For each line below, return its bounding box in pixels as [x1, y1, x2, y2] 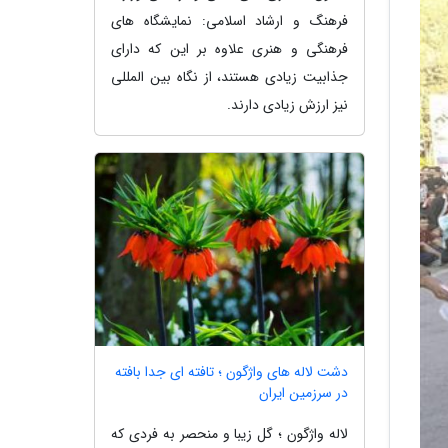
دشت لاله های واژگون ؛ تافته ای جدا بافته [115, 361, 348, 384]
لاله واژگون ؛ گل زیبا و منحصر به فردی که [111, 423, 348, 446]
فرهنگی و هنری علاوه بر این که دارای [111, 37, 348, 60]
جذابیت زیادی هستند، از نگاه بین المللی [111, 65, 348, 88]
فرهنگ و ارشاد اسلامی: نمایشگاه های [111, 9, 348, 32]
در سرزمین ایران [259, 382, 348, 405]
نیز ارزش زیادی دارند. [227, 93, 348, 116]
